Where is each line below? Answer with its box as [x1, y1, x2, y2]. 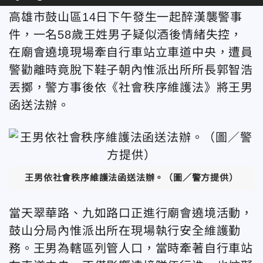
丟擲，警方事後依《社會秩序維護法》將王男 [9, 81, 253, 94]
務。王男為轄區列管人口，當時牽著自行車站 [9, 241, 253, 255]
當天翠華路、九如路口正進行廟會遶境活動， [9, 206, 253, 220]
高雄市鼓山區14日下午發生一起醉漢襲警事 [9, 11, 243, 23]
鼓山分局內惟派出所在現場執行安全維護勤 [9, 224, 241, 237]
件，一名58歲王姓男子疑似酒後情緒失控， [9, 28, 242, 41]
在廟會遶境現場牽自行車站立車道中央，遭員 [9, 46, 253, 59]
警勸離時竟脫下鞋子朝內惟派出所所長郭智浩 [9, 63, 253, 76]
